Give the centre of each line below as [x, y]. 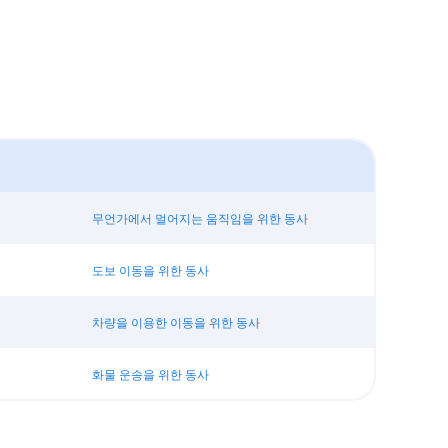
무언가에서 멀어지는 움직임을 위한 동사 [199, 218]
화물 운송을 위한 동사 [150, 374]
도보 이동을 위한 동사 [150, 270]
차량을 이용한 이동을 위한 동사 [175, 322]
